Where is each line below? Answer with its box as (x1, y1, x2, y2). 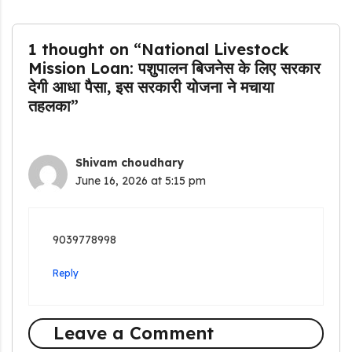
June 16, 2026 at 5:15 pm (75, 174, 206, 189)
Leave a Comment (53, 321, 214, 344)
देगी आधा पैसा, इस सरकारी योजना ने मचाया (28, 77, 274, 97)
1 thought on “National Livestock (28, 39, 289, 60)
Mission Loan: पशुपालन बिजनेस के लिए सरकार (28, 58, 321, 79)
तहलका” (28, 96, 79, 116)
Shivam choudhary (75, 156, 184, 170)
